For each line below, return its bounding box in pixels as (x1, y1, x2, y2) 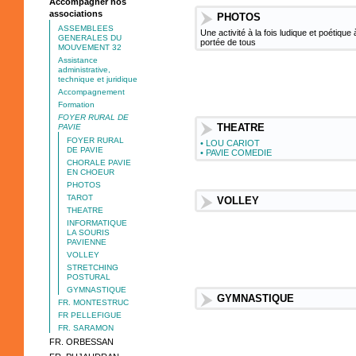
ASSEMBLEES (58, 24, 114, 33)
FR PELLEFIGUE (58, 311, 122, 319)
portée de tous (200, 37, 256, 47)
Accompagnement (58, 87, 125, 96)
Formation (58, 100, 95, 109)
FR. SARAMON (58, 323, 114, 332)
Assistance (58, 56, 98, 64)
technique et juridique (58, 75, 137, 83)
